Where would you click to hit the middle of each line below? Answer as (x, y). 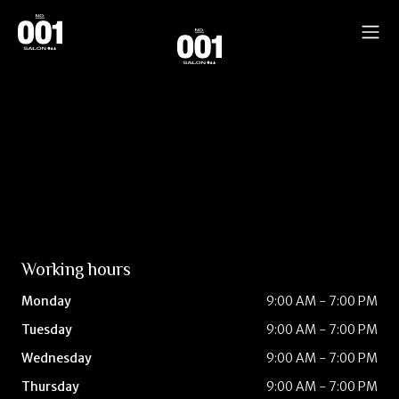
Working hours (76, 269)
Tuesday (47, 330)
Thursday (50, 387)
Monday (46, 301)
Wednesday (57, 358)
